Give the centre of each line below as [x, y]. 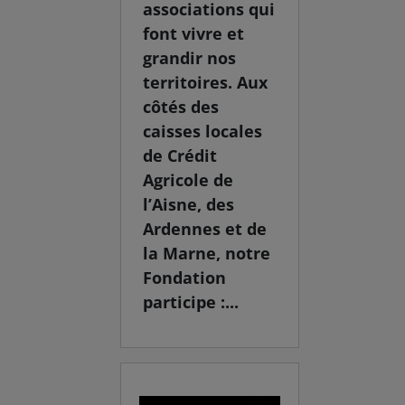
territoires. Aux [206, 83]
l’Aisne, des [189, 205]
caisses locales [203, 132]
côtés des [181, 107]
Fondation [185, 278]
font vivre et [194, 34]
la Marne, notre [207, 254]
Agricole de [188, 180]
